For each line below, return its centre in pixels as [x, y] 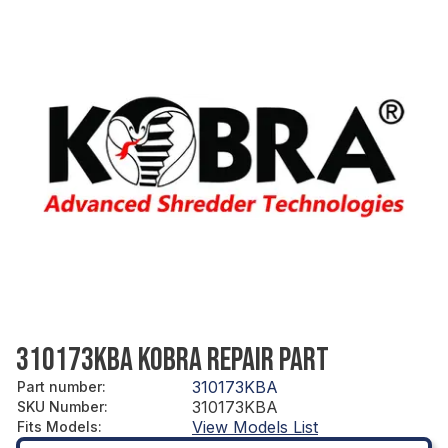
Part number [59, 386]
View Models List [255, 426]
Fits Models [57, 426]
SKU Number [60, 406]
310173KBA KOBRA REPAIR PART [172, 360]
